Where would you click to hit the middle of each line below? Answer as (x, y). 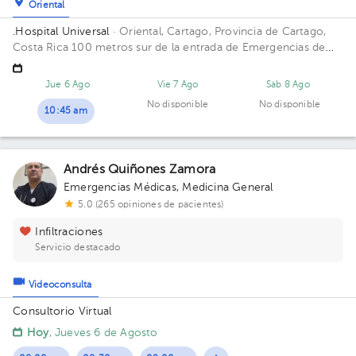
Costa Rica (43, 48)
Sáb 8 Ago (288, 85)
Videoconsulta (60, 286)
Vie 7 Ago (178, 85)
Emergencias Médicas (120, 188)
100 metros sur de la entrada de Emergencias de (199, 48)
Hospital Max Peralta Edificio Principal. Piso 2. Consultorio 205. (175, 64)
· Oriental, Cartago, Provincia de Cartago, (218, 32)
